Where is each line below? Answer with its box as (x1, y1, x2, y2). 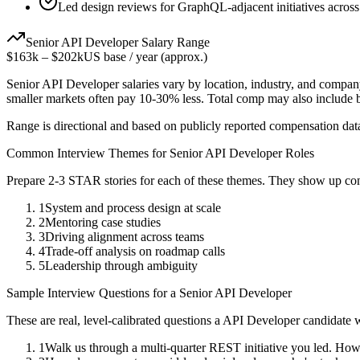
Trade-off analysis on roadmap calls (45, 244, 225, 259)
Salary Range (138, 35, 210, 50)
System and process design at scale (45, 201, 221, 215)
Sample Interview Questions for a (6, 286, 179, 301)
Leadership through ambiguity (45, 259, 198, 273)
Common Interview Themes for (6, 146, 170, 161)
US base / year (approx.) (84, 50, 207, 64)
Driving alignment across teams (45, 230, 204, 244)
